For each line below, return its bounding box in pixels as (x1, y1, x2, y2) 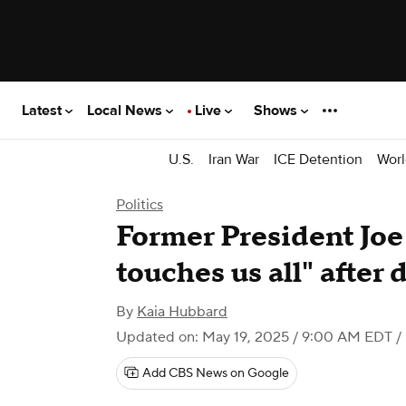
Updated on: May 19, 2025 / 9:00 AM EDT (116, 328, 392, 346)
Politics (116, 196, 163, 214)
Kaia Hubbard (137, 303, 227, 321)
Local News (87, 101, 166, 120)
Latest (22, 101, 65, 120)
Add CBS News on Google (142, 365, 289, 382)
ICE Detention (274, 150, 362, 169)
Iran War (208, 150, 259, 169)
